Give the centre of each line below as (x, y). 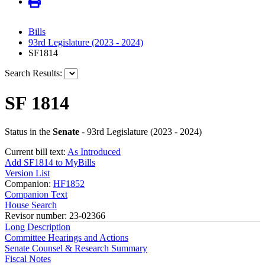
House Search (31, 205)
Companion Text (36, 195)
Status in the (29, 132)
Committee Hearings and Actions (67, 238)
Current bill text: (36, 152)
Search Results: (33, 73)
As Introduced (94, 152)
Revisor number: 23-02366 (55, 216)
